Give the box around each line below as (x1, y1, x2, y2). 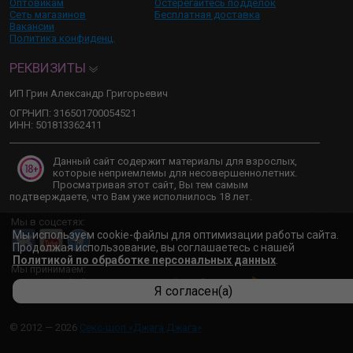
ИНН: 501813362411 (9, 119, 102, 131)
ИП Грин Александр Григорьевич (9, 87, 168, 99)
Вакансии (9, 20, 54, 32)
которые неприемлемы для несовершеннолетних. (53, 167, 297, 179)
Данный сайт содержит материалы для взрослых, (53, 155, 297, 167)
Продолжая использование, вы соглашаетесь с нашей (13, 241, 295, 254)
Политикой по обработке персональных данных (13, 254, 276, 266)
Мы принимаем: (11, 263, 86, 275)
